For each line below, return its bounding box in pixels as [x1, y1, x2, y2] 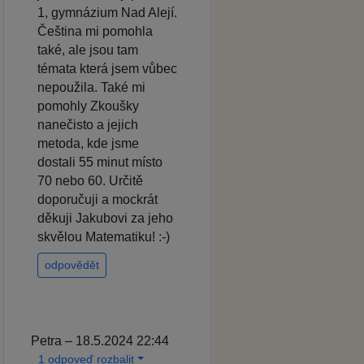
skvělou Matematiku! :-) [37, 229, 170, 244]
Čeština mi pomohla [37, 24, 153, 38]
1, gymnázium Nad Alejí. [37, 5, 177, 19]
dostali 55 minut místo [37, 154, 162, 169]
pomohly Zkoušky [37, 98, 139, 113]
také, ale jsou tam [37, 42, 138, 57]
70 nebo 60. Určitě [37, 173, 143, 188]
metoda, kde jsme [37, 136, 139, 150]
